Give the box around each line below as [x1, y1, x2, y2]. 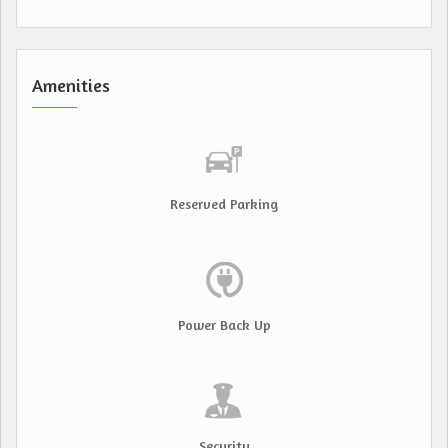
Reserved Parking [170, 195, 278, 213]
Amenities [32, 74, 110, 97]
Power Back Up [177, 316, 271, 334]
